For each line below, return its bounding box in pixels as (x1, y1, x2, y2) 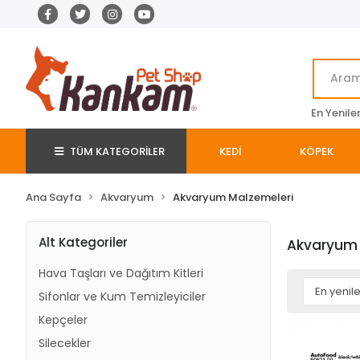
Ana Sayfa (26, 190, 81, 205)
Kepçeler (39, 312, 88, 328)
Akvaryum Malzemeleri (173, 190, 293, 205)
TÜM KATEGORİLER (69, 143, 165, 159)
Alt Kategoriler (39, 233, 128, 251)
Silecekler (39, 335, 91, 351)
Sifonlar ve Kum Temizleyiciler (39, 288, 206, 305)
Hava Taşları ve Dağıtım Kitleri (39, 265, 203, 281)
